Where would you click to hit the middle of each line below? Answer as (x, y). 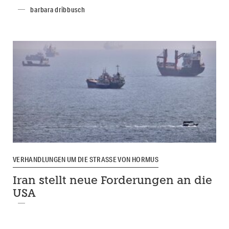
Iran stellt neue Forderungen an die (112, 181)
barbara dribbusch (58, 9)
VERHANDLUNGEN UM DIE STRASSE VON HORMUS (84, 159)
